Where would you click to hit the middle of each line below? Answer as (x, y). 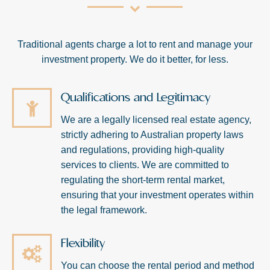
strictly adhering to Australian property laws (152, 134)
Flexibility (83, 243)
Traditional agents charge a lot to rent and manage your (135, 44)
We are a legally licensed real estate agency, (156, 119)
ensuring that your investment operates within (157, 195)
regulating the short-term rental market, (143, 180)
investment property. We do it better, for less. (135, 59)
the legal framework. (104, 210)
